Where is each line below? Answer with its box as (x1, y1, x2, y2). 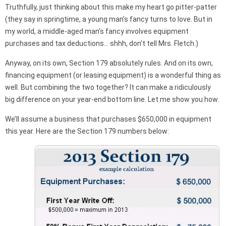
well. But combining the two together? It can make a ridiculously (5, 83, 211, 91)
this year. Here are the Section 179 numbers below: (5, 127, 169, 135)
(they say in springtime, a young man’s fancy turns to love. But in (5, 15, 212, 23)
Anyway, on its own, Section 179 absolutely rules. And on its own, (5, 59, 213, 67)
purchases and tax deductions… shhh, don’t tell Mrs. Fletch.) (5, 39, 198, 47)
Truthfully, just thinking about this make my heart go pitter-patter (5, 3, 217, 11)
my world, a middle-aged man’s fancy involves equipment (5, 27, 189, 35)
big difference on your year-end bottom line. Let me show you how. (5, 95, 219, 103)
